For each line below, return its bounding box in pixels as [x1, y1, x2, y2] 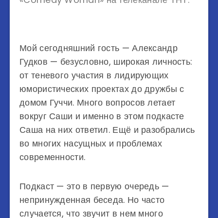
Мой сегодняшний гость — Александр [19, 42, 178, 54]
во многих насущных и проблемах [19, 137, 162, 149]
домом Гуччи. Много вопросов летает [19, 96, 176, 109]
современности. [19, 151, 86, 163]
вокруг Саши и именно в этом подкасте [19, 110, 184, 122]
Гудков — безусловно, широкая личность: [19, 55, 193, 68]
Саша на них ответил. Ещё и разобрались [19, 124, 195, 136]
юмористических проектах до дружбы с [19, 83, 184, 95]
